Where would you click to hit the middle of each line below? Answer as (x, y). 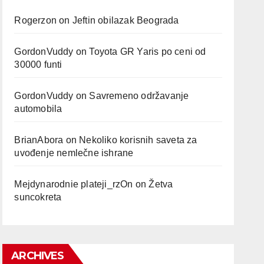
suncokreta (38, 197)
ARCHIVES (38, 256)
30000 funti (38, 65)
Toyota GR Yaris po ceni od (148, 52)
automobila (38, 109)
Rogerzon (35, 20)
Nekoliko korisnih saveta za (138, 140)
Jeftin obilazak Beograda (126, 20)
